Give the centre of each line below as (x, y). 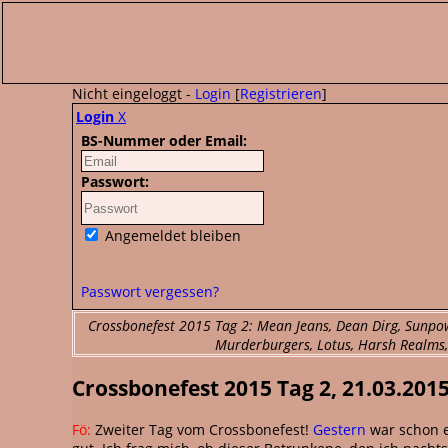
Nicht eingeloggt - (133, 93)
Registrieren (281, 93)
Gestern (339, 429)
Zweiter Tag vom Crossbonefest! (202, 429)
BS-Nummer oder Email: (164, 140)
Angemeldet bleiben (171, 235)
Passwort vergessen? (150, 291)
